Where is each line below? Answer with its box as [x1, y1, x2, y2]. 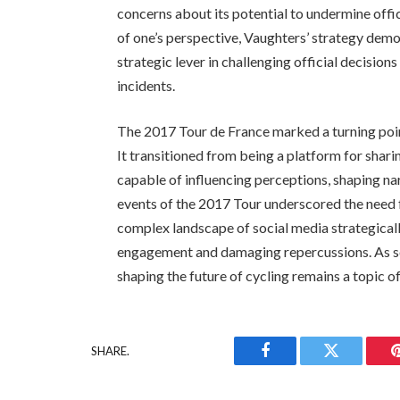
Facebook [263, 355, 327, 372]
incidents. [117, 76, 176, 94]
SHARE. [91, 343, 129, 358]
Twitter [329, 355, 377, 372]
